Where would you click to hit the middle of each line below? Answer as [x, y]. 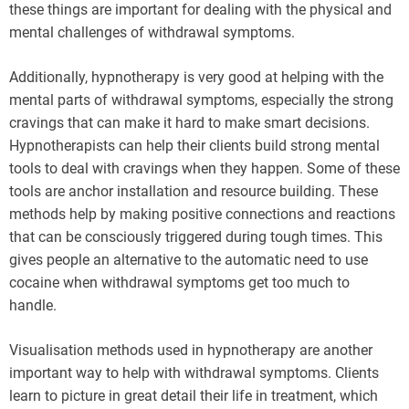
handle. [33, 306]
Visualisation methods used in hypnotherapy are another [191, 351]
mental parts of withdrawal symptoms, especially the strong [201, 100]
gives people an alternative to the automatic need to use [189, 260]
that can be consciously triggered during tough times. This [196, 237]
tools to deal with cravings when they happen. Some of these [204, 169]
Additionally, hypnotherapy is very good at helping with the [196, 78]
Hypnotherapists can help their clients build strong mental [194, 146]
